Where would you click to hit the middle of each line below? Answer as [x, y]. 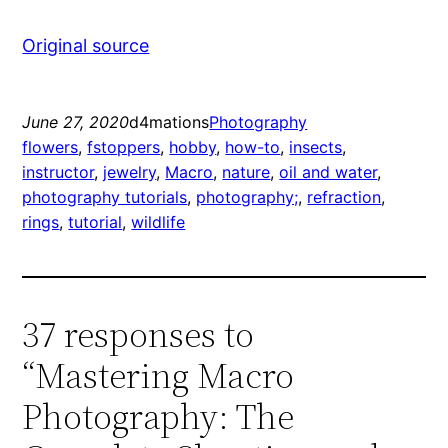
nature [246, 171]
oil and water [328, 171]
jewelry [130, 171]
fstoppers [124, 146]
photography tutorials [105, 196]
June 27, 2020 [76, 121]
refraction [344, 196]
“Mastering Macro [158, 375]
